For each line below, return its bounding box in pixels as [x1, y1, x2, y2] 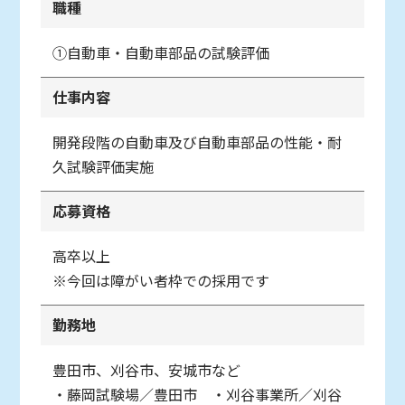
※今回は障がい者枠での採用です [52, 268, 270, 291]
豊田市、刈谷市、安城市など [52, 358, 241, 381]
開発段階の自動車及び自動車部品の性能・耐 [52, 130, 343, 153]
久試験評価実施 [52, 155, 155, 177]
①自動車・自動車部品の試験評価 [52, 41, 270, 63]
